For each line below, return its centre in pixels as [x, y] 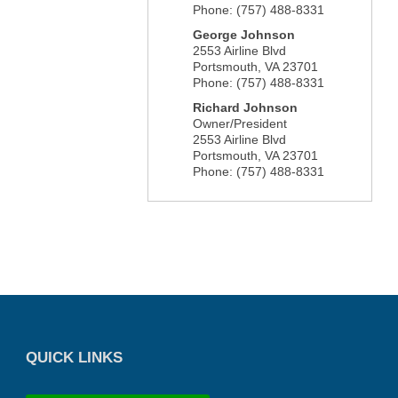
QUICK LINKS [74, 358]
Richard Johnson [245, 107]
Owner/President [239, 123]
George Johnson [243, 35]
